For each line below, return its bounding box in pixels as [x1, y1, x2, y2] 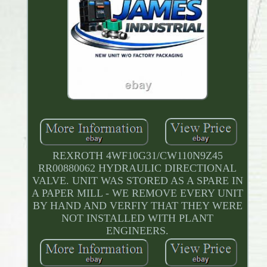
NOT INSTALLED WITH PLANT [61, 212, 214, 225]
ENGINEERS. [106, 225, 169, 237]
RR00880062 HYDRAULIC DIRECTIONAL [38, 162, 237, 175]
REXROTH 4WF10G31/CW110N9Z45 [52, 150, 223, 162]
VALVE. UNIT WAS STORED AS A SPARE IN [32, 175, 243, 187]
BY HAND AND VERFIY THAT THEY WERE [32, 200, 243, 212]
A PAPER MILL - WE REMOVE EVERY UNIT [32, 187, 244, 200]
